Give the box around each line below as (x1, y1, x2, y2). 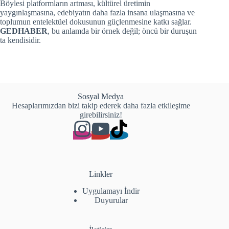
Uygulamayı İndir (82, 187, 140, 196)
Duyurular (94, 196, 128, 205)
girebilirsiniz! (79, 110, 122, 120)
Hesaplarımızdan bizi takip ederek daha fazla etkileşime (11, 101, 190, 110)
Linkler (89, 170, 113, 179)
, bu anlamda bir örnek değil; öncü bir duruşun (48, 27, 197, 36)
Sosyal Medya (78, 92, 124, 101)
